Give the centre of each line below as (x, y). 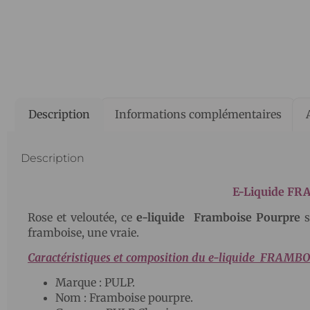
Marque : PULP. (95, 283)
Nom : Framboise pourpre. (124, 298)
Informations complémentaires (198, 115)
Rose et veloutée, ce (82, 217)
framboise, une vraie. (83, 232)
